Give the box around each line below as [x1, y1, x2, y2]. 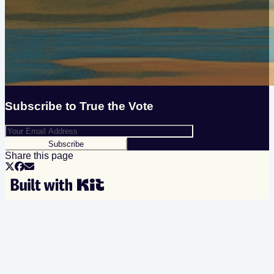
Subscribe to [5, 99, 80, 113]
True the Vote [80, 99, 154, 113]
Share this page [5, 150, 73, 161]
